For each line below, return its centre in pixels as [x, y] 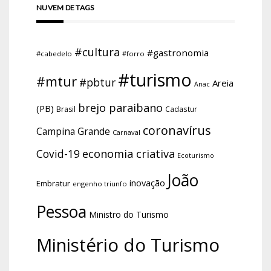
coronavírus [177, 131]
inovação [147, 183]
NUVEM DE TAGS [65, 8]
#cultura [97, 52]
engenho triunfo [100, 184]
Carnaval [126, 132]
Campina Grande [73, 132]
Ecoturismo [196, 155]
